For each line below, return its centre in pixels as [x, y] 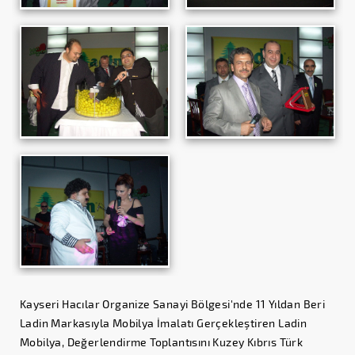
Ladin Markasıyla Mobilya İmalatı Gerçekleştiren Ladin [164, 323]
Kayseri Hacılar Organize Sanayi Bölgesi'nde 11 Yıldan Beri [173, 303]
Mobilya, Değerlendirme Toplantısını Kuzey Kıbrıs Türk [162, 342]
